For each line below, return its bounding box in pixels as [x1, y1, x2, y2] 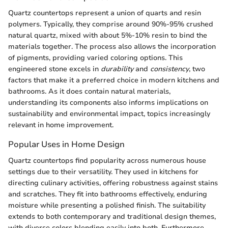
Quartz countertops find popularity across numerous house [8, 155, 206, 165]
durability [101, 64, 133, 74]
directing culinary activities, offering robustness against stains [8, 178, 218, 188]
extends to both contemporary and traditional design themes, [8, 211, 216, 221]
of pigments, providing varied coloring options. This [8, 53, 183, 63]
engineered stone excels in [8, 64, 101, 74]
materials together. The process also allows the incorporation [8, 42, 216, 52]
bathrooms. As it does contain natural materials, [8, 87, 170, 97]
